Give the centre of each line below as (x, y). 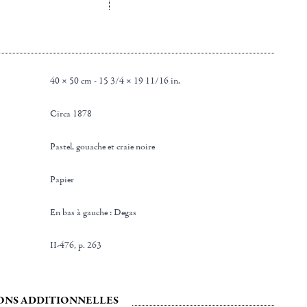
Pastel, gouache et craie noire (106, 147)
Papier (65, 180)
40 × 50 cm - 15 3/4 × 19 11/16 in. (115, 81)
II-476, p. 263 (76, 245)
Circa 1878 (75, 114)
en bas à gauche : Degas (96, 212)
